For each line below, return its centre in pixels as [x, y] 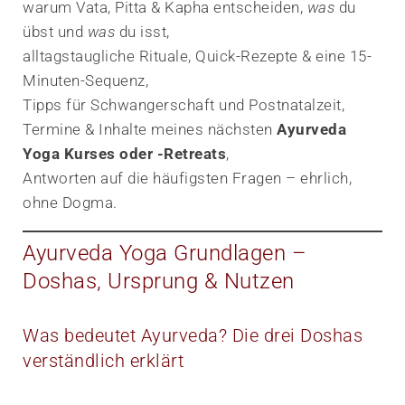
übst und [55, 31]
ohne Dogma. [70, 202]
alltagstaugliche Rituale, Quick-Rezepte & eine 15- [197, 56]
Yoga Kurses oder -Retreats [124, 153]
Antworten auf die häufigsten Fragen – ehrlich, [187, 178]
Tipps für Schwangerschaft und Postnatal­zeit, [184, 104]
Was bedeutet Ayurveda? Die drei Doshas [193, 335]
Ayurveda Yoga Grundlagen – [165, 253]
